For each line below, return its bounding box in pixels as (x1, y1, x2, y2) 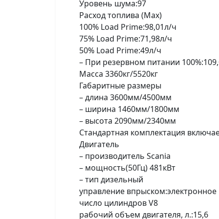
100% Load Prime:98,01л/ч (79, 22, 176, 32)
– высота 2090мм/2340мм (79, 115, 176, 126)
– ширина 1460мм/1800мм (79, 104, 179, 114)
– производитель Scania (79, 151, 171, 161)
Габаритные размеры (79, 80, 161, 91)
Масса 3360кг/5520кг (79, 68, 158, 79)
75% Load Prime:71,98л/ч (79, 33, 172, 44)
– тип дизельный (79, 174, 143, 185)
